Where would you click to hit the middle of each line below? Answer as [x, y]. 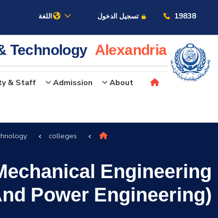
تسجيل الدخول [119, 16]
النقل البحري [177, 144]
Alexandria [131, 51]
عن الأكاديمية [176, 120]
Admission [73, 83]
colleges [63, 136]
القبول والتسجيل [169, 167]
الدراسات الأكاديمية [164, 191]
